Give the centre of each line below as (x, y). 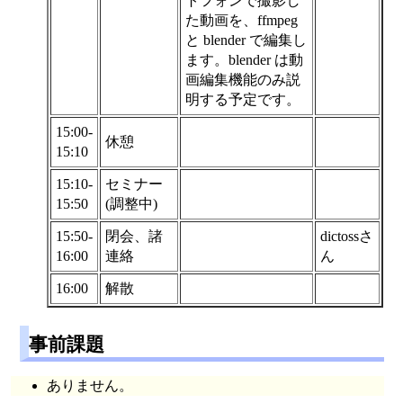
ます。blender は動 (245, 59)
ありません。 (90, 385)
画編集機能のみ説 (243, 79)
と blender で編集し (246, 40)
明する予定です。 (243, 99)
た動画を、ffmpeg (242, 20)
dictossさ (347, 236)
